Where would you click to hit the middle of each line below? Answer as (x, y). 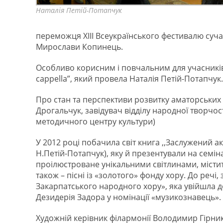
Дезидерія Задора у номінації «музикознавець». (128, 197)
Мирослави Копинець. (79, 47)
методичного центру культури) (96, 121)
